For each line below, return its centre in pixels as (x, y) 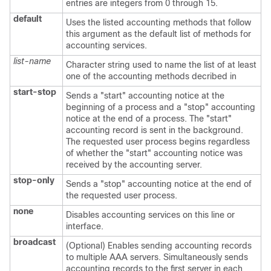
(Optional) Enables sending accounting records (159, 246)
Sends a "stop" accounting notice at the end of (159, 184)
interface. (85, 226)
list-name (32, 61)
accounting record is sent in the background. (155, 130)
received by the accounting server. (134, 165)
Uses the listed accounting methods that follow (158, 22)
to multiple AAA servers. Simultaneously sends (157, 257)
